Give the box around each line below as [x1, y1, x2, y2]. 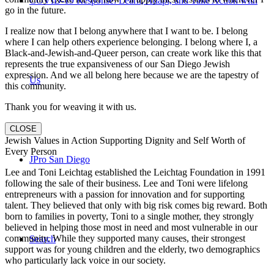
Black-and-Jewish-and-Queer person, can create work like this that [5, 47, 261, 58]
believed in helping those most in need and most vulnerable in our [5, 221, 257, 232]
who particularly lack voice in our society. [5, 254, 166, 265]
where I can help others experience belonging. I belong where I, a [5, 36, 257, 47]
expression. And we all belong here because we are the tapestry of [5, 69, 259, 80]
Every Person [5, 146, 57, 157]
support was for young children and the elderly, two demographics [5, 243, 260, 254]
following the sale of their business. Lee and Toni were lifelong [5, 177, 248, 188]
